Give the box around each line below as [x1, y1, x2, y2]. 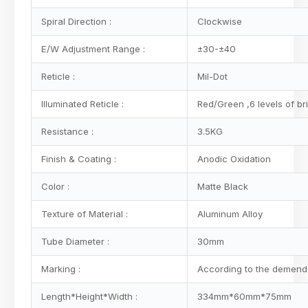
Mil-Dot [195, 71, 228, 82]
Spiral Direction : [38, 16, 111, 27]
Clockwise [195, 16, 242, 27]
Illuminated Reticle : [38, 98, 126, 109]
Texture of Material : [38, 208, 128, 219]
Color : [38, 181, 69, 192]
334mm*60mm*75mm [195, 291, 291, 302]
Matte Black [195, 181, 248, 192]
